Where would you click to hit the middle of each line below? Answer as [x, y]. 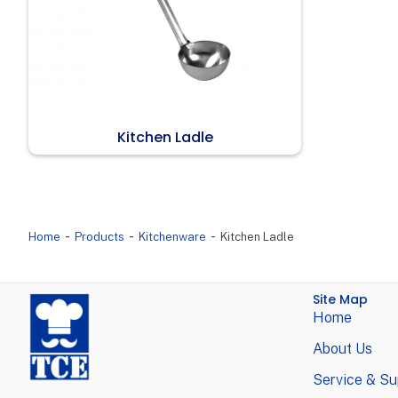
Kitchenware [172, 237]
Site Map [340, 300]
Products [99, 237]
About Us [342, 349]
